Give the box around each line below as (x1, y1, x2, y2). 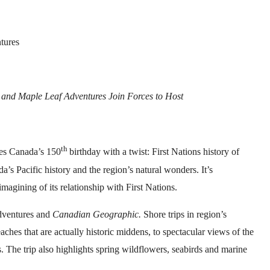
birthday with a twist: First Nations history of (69, 146, 239, 157)
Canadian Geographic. (52, 209, 143, 219)
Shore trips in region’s (143, 209, 227, 219)
